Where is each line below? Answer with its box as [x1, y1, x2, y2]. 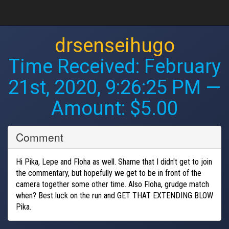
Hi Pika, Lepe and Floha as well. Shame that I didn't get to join [16, 156, 212, 167]
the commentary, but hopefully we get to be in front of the [16, 168, 201, 178]
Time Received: [8, 55, 144, 78]
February [144, 55, 221, 78]
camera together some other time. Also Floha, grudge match [16, 179, 209, 189]
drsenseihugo [54, 34, 175, 57]
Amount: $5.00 [51, 97, 178, 120]
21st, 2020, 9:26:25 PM [8, 76, 201, 99]
